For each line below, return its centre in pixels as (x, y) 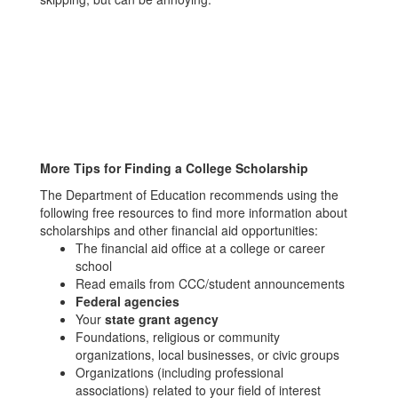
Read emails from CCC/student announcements (210, 283)
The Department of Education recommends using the (189, 195)
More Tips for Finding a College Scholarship (174, 168)
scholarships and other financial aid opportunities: (179, 230)
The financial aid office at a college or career (200, 248)
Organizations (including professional (179, 372)
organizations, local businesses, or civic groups (207, 354)
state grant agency (162, 319)
